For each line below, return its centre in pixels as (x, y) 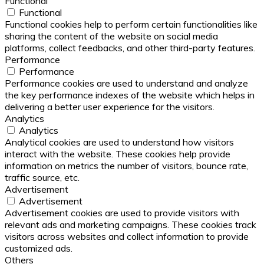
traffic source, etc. (42, 178)
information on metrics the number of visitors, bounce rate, (126, 166)
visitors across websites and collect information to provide (127, 237)
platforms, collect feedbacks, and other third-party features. (130, 48)
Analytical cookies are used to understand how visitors (119, 142)
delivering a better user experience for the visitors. (110, 107)
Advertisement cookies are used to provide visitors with (122, 213)
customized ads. (39, 248)
